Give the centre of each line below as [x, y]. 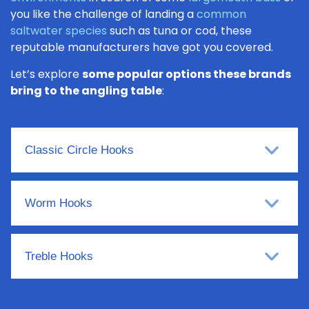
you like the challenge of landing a [103, 14]
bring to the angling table [86, 91]
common [221, 14]
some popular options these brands [187, 74]
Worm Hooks [59, 203]
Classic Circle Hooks [79, 150]
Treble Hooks [59, 257]
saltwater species [59, 31]
